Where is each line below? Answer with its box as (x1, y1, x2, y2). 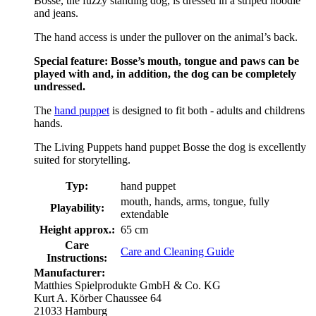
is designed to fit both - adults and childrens (109, 104, 305, 117)
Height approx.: (39, 224, 115, 236)
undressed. (34, 80, 85, 93)
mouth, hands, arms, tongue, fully (121, 195, 269, 208)
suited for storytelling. (34, 154, 130, 166)
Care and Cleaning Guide (121, 245, 234, 258)
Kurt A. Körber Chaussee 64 (34, 292, 162, 305)
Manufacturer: (34, 267, 105, 279)
